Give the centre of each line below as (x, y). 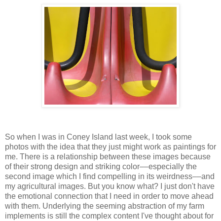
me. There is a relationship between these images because (108, 156)
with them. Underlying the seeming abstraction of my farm (105, 206)
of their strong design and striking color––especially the (101, 166)
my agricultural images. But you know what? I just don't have (110, 186)
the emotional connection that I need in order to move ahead (109, 196)
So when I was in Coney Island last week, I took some (98, 137)
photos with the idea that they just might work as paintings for (110, 147)
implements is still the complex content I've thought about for (109, 216)
